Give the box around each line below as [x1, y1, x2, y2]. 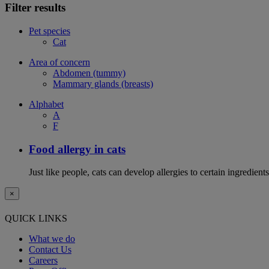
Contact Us [29, 244, 71, 255]
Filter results [5, 1, 65, 14]
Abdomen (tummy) [53, 67, 125, 78]
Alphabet [29, 98, 64, 109]
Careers [29, 255, 58, 265]
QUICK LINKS [5, 213, 67, 223]
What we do [29, 233, 75, 244]
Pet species [29, 25, 70, 36]
